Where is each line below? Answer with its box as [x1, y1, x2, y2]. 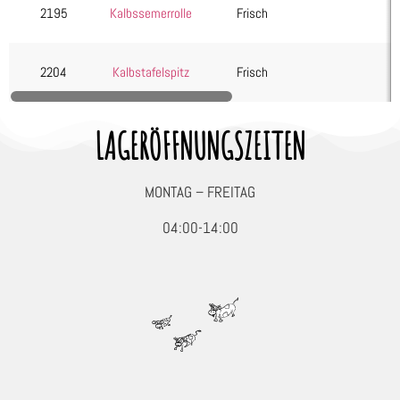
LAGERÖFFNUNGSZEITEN [95, 123, 305, 170]
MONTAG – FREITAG [145, 182, 255, 203]
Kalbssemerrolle [109, 4, 192, 22]
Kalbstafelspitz [112, 63, 189, 81]
